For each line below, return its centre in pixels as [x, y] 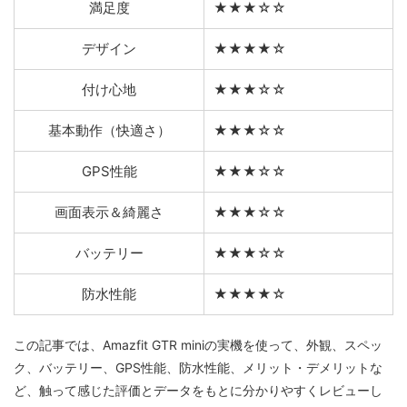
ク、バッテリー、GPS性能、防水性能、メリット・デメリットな [198, 367]
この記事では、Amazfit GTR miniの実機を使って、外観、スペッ [198, 344]
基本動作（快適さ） [109, 130]
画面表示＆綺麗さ [109, 212]
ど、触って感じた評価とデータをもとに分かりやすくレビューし [198, 390]
